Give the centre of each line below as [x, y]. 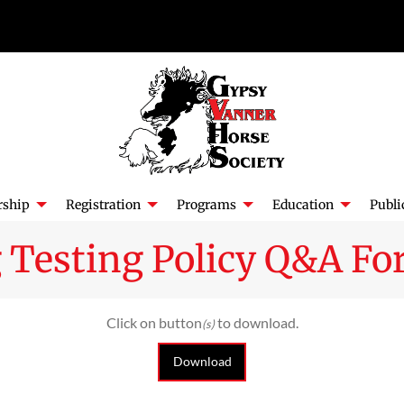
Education [303, 204]
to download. [256, 323]
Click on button [154, 323]
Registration [103, 204]
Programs [206, 204]
